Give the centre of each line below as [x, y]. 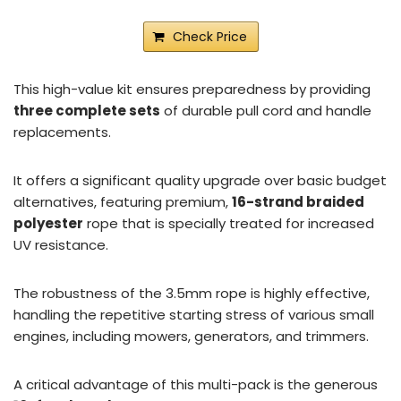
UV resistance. [61, 244]
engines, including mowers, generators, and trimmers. [191, 336]
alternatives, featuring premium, [123, 201]
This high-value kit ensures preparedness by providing [192, 89]
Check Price [209, 36]
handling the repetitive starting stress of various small [194, 314]
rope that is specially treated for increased [229, 223]
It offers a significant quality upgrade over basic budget [200, 180]
